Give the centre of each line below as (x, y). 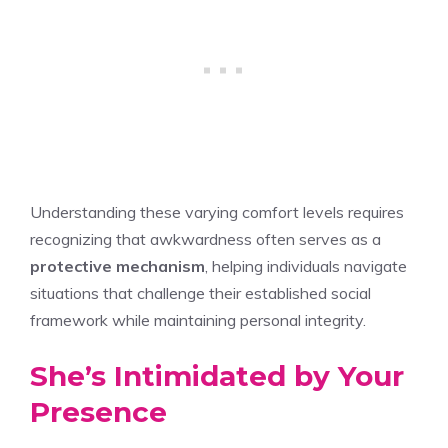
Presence (98, 411)
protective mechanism (117, 265)
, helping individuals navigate (306, 265)
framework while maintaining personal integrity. (198, 319)
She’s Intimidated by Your (217, 375)
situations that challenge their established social (200, 292)
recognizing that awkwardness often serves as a (205, 238)
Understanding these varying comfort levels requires (217, 211)
